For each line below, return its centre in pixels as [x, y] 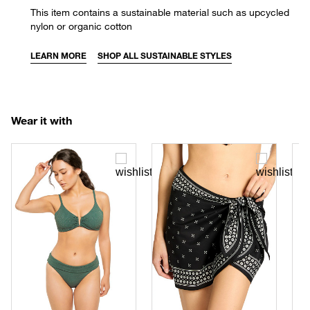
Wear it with [42, 120]
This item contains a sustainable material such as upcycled [160, 12]
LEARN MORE [58, 55]
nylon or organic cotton [81, 26]
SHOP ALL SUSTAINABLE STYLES [165, 55]
